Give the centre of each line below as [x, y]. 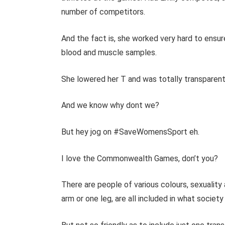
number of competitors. [103, 12]
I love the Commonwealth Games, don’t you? [139, 158]
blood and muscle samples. [109, 53]
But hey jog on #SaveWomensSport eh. [130, 132]
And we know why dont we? [110, 105]
